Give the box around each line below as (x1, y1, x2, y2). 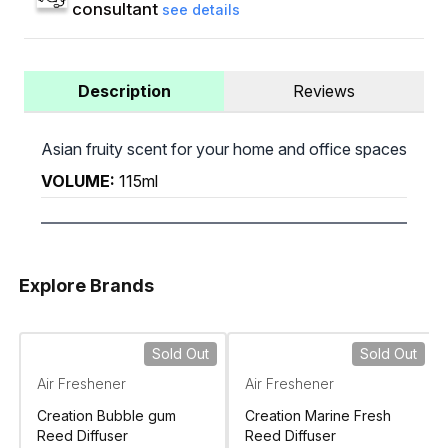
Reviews (293, 81, 355, 102)
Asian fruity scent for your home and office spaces (40, 139, 407, 160)
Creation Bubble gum (36, 407, 176, 425)
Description (77, 81, 171, 102)
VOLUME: (40, 171, 115, 192)
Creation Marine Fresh (244, 407, 391, 425)
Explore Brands (18, 275, 154, 297)
